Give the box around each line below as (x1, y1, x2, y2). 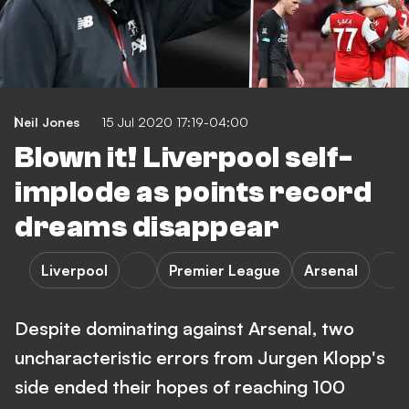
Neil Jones (15, 114, 79, 130)
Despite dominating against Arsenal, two (15, 317, 354, 340)
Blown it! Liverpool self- (15, 142, 353, 174)
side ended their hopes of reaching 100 (15, 375, 345, 398)
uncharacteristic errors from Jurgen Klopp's (15, 346, 385, 369)
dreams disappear (15, 211, 278, 244)
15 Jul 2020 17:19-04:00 (101, 114, 248, 130)
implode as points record (15, 176, 372, 209)
